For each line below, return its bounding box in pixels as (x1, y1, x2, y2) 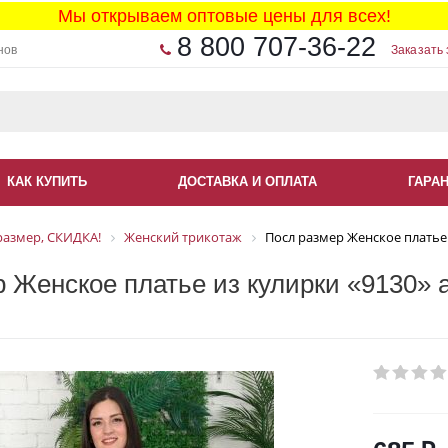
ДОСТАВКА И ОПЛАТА (178, 174, 317, 189)
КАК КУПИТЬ (7, 174, 87, 189)
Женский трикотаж (124, 228, 242, 246)
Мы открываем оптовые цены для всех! (57, 6, 391, 26)
